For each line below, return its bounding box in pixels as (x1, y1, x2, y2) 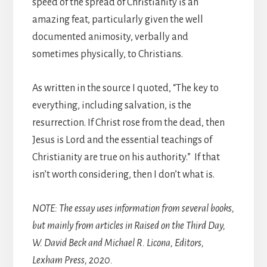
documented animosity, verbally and (32, 31, 188, 42)
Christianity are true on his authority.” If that (32, 151, 220, 163)
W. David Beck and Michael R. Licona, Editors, (32, 237, 204, 249)
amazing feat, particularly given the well (32, 14, 203, 25)
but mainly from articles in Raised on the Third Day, (32, 220, 225, 231)
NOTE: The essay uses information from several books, (32, 203, 234, 214)
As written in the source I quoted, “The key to (32, 82, 219, 94)
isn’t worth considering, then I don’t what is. (32, 169, 215, 180)
